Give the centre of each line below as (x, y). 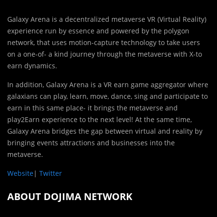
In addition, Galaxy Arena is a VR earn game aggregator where (108, 85)
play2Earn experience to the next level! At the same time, (100, 120)
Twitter (51, 173)
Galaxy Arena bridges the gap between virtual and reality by (105, 131)
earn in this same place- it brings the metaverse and (93, 108)
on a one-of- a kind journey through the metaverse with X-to (105, 54)
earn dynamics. (32, 66)
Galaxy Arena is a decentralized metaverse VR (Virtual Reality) (107, 19)
